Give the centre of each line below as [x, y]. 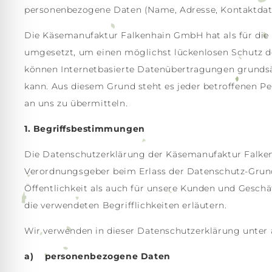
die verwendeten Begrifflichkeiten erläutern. [126, 205]
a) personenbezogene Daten [97, 256]
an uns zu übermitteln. [76, 103]
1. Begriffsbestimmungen [85, 129]
